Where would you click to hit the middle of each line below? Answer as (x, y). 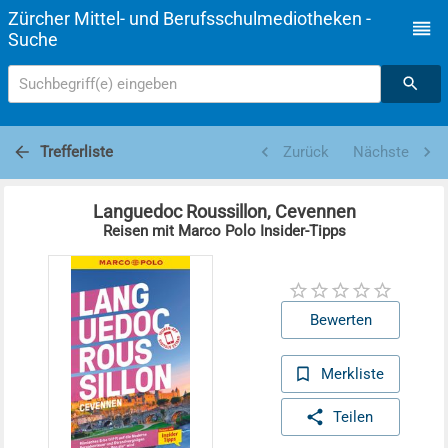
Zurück (305, 152)
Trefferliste (76, 152)
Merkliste (353, 373)
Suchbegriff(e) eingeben (97, 83)
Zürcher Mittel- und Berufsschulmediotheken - (189, 18)
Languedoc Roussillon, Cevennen (224, 212)
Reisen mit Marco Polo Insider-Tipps (224, 231)
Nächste (380, 152)
